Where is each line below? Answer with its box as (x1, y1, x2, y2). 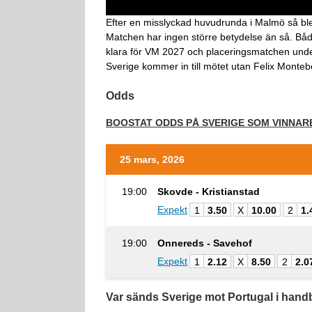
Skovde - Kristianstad (157, 185, 260, 197)
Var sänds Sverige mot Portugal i (106, 290, 281, 303)
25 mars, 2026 (120, 153, 185, 165)
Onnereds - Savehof (157, 237, 252, 249)
